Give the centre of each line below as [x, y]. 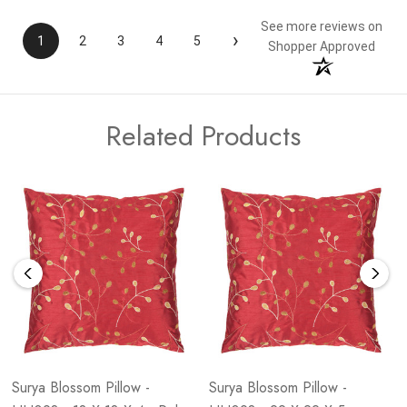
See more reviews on [322, 27]
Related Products [203, 136]
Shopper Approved [322, 47]
